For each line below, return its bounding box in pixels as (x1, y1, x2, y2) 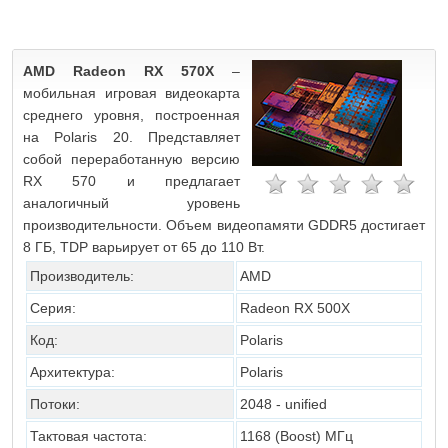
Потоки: (30, 396, 80, 412)
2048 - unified (240, 396, 327, 412)
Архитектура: (30, 364, 115, 380)
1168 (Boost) (240, 428, 321, 444)
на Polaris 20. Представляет (23, 129, 240, 145)
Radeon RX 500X (240, 300, 350, 316)
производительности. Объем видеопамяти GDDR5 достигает (23, 217, 425, 233)
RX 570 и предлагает (23, 173, 240, 189)
